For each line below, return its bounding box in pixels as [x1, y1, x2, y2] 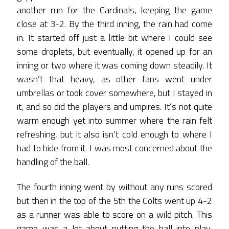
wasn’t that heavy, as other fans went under [17, 72, 212, 86]
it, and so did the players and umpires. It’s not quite [17, 99, 212, 113]
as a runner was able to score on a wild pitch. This [17, 208, 212, 222]
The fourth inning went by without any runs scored [17, 180, 212, 194]
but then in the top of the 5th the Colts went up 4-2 [17, 194, 212, 208]
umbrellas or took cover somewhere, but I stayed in [17, 85, 212, 100]
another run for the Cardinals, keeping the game [17, 3, 212, 17]
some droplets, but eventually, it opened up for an [17, 44, 212, 58]
